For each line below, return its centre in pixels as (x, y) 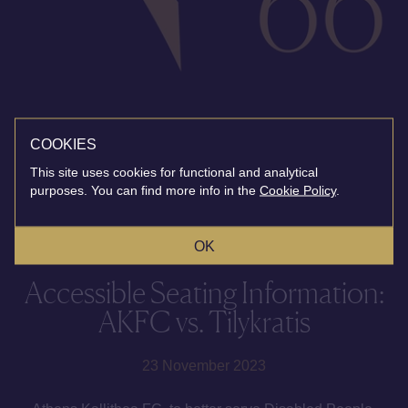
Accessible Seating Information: (204, 293)
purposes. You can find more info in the (143, 190)
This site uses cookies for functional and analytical (174, 172)
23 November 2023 (204, 366)
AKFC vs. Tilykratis (204, 322)
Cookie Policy (298, 190)
